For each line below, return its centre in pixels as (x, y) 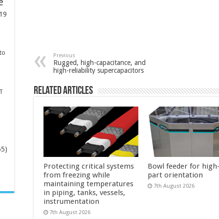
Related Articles (63, 91)
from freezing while (77, 175)
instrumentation (71, 201)
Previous (64, 55)
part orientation (175, 175)
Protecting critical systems (89, 166)
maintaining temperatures (88, 184)
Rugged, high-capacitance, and (99, 62)
